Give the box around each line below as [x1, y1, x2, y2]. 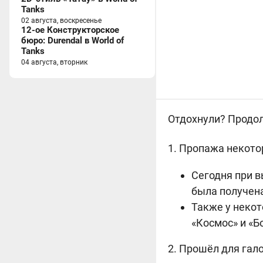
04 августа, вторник [21, 58, 87, 66]
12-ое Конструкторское [21, 25, 119, 35]
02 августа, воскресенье [21, 16, 102, 25]
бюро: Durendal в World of [21, 35, 124, 46]
